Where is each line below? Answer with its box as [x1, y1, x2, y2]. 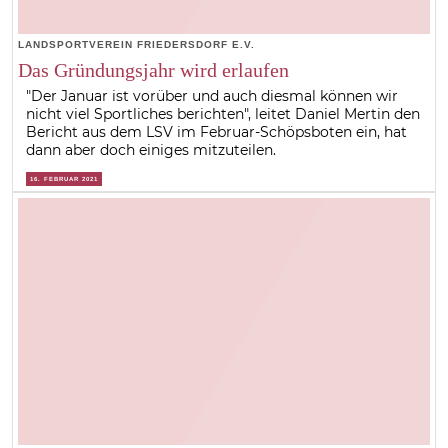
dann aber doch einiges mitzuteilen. [26, 141, 277, 160]
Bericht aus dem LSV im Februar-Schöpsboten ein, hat [26, 123, 408, 142]
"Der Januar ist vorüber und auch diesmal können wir [26, 87, 399, 106]
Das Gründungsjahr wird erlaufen [17, 59, 289, 82]
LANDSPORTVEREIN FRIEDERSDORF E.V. [17, 39, 255, 51]
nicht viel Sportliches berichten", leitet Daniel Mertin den [26, 105, 421, 124]
